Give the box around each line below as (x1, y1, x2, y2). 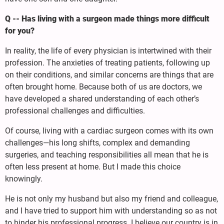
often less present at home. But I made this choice (5, 161, 180, 171)
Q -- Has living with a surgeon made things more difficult (5, 13, 209, 23)
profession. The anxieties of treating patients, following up (5, 57, 210, 67)
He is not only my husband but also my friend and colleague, (5, 193, 218, 203)
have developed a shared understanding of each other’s (5, 93, 199, 103)
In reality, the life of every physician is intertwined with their (5, 45, 211, 55)
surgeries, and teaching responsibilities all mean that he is (5, 149, 208, 159)
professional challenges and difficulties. (5, 105, 145, 115)
